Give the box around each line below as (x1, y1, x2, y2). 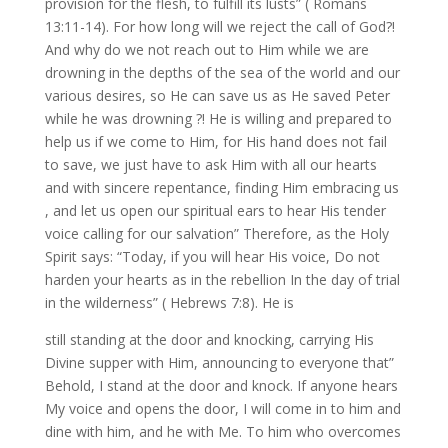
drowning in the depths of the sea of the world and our (44, 63, 400, 83)
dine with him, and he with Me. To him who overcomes (44, 422, 401, 442)
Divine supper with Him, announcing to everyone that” (44, 353, 394, 373)
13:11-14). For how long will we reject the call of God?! (44, 17, 395, 37)
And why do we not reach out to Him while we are (44, 40, 369, 60)
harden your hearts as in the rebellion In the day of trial (44, 270, 400, 290)
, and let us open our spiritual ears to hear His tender (44, 201, 386, 221)
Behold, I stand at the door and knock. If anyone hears (44, 376, 398, 396)
